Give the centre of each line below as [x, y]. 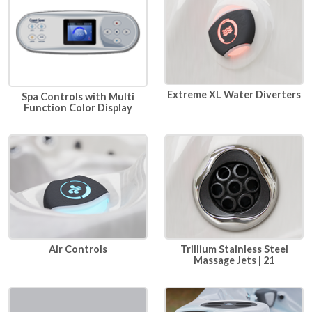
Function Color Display [78, 107]
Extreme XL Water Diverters [234, 94]
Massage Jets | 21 [234, 260]
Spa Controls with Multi [78, 96]
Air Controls [78, 249]
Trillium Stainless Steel [234, 249]
